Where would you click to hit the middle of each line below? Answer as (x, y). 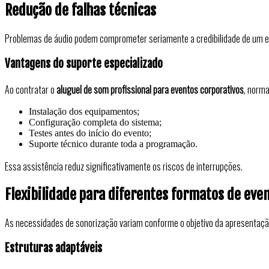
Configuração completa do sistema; (95, 122)
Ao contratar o (31, 89)
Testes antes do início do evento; (90, 133)
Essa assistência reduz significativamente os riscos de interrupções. (124, 166)
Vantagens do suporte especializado (84, 64)
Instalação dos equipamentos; (84, 111)
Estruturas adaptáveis (53, 248)
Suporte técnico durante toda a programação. (113, 144)
